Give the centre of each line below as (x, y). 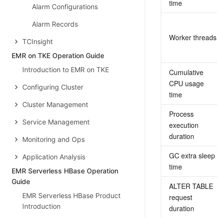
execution (184, 125)
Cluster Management (55, 104)
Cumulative (186, 72)
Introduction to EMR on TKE (66, 70)
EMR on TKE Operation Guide (58, 55)
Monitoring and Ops (54, 139)
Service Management (56, 122)
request (181, 197)
